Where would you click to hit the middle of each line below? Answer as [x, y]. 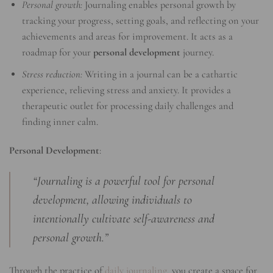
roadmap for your [58, 53]
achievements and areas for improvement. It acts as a [128, 37]
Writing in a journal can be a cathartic [160, 75]
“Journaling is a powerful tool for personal [124, 181]
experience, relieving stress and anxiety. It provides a [127, 90]
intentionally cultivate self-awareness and [124, 218]
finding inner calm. [60, 122]
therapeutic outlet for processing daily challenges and [128, 106]
